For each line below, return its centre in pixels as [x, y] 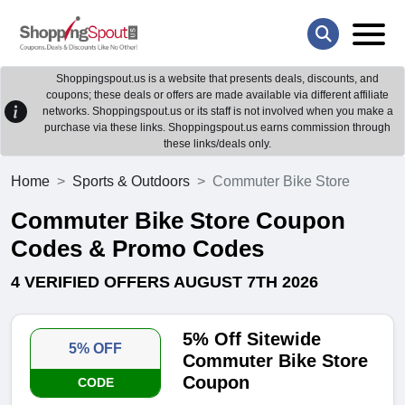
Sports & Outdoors [131, 182]
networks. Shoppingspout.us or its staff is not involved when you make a [217, 112]
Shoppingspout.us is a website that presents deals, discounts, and [217, 79]
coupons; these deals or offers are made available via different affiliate [217, 95]
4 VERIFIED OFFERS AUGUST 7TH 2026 [165, 283]
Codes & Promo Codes [137, 249]
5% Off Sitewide [252, 339]
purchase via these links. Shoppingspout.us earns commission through [217, 128]
